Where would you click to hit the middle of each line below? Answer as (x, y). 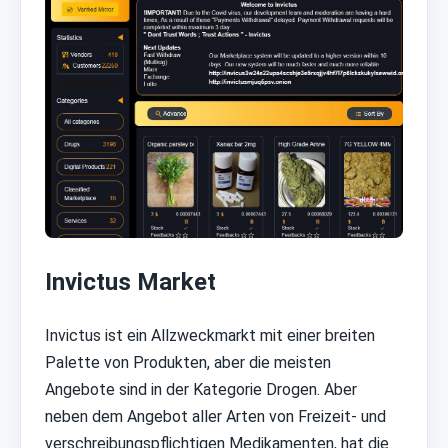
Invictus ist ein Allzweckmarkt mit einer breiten (210, 335)
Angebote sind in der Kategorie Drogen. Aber (201, 389)
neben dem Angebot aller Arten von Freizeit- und (215, 416)
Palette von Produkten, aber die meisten (188, 362)
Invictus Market (130, 281)
